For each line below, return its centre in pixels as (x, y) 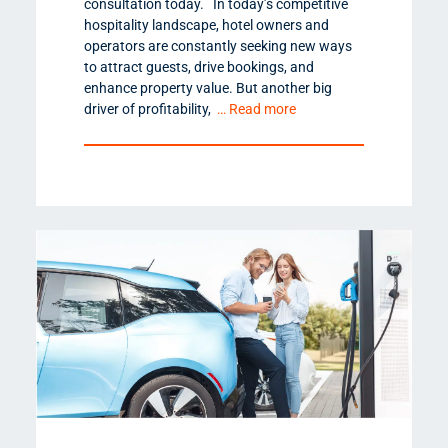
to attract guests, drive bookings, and (199, 67)
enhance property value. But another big (208, 88)
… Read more (256, 109)
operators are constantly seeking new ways (218, 46)
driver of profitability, (150, 109)
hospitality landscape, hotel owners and (206, 25)
